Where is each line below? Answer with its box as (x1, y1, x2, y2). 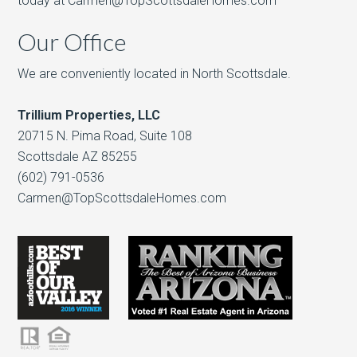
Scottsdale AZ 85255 (18, 149, 138, 164)
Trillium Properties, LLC (18, 108, 161, 123)
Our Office (18, 27, 127, 56)
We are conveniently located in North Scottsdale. (18, 66, 292, 81)
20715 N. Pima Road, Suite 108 (18, 128, 193, 143)
